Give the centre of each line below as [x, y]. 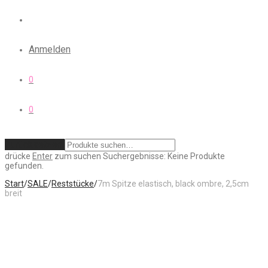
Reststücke [73, 184]
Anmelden [50, 49]
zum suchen [77, 156]
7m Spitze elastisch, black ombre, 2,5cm [173, 184]
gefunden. [24, 166]
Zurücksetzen [33, 144]
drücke [19, 156]
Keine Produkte [196, 156]
